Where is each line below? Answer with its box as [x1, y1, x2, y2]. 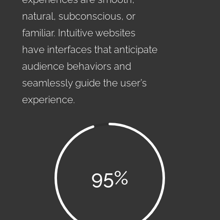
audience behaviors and [22, 60, 131, 72]
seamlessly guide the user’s [22, 77, 147, 89]
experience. [22, 94, 75, 106]
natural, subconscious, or [22, 10, 136, 22]
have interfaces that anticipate [22, 44, 158, 55]
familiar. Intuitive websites [22, 27, 136, 39]
